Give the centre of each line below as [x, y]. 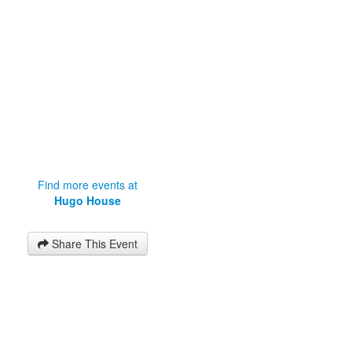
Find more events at [87, 185]
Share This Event [94, 244]
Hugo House [87, 201]
